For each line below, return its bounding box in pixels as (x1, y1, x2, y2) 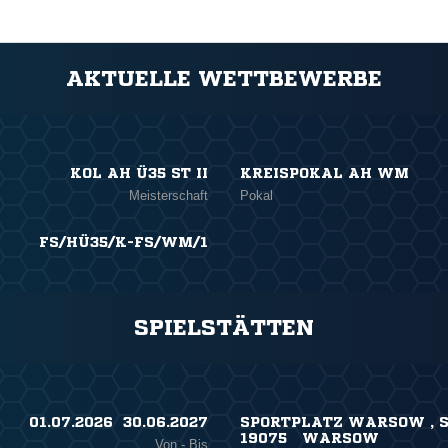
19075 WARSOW (239, 431, 379, 445)
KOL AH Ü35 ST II (70, 166, 209, 180)
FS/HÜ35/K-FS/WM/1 (39, 235, 209, 249)
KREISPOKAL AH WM (239, 166, 409, 180)
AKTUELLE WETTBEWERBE (66, 68, 382, 90)
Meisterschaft (129, 188, 209, 203)
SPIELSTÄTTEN (134, 317, 314, 339)
